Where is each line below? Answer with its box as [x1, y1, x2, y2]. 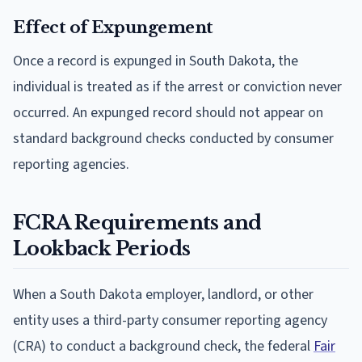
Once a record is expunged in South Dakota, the [13, 50, 298, 71]
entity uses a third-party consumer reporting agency [13, 309, 327, 330]
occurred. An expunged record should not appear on [13, 102, 323, 123]
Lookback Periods [13, 236, 191, 260]
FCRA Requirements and [13, 210, 262, 234]
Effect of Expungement [13, 17, 213, 37]
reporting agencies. [13, 154, 129, 175]
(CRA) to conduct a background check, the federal [13, 335, 314, 356]
